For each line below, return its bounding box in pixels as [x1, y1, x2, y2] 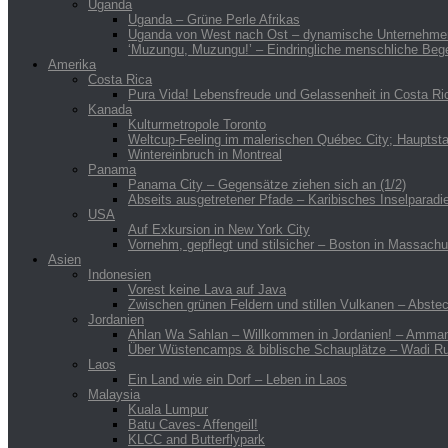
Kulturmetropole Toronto [128, 116, 266, 132]
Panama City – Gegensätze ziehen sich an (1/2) [128, 176, 406, 192]
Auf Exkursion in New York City [128, 221, 310, 237]
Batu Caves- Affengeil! [128, 416, 258, 432]
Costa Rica [88, 71, 152, 87]
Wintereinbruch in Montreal [128, 146, 282, 162]
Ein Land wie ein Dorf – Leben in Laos [128, 371, 347, 387]
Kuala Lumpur [128, 401, 208, 417]
